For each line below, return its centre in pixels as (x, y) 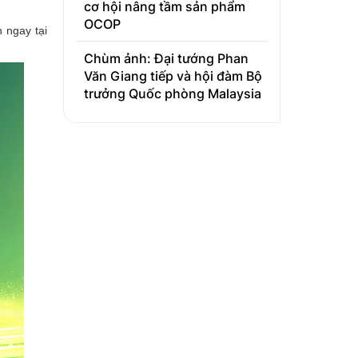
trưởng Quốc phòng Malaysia (172, 94)
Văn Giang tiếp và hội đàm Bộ (173, 76)
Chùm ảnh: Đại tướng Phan (166, 59)
